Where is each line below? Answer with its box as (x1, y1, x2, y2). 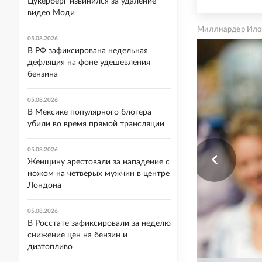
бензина (27, 70, 58, 78)
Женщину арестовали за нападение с (27, 158, 170, 166)
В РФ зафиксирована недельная (27, 47, 148, 55)
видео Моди (27, 9, 75, 17)
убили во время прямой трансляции (27, 120, 164, 128)
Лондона (27, 181, 61, 189)
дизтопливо (27, 243, 73, 251)
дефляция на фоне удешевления (27, 58, 150, 67)
